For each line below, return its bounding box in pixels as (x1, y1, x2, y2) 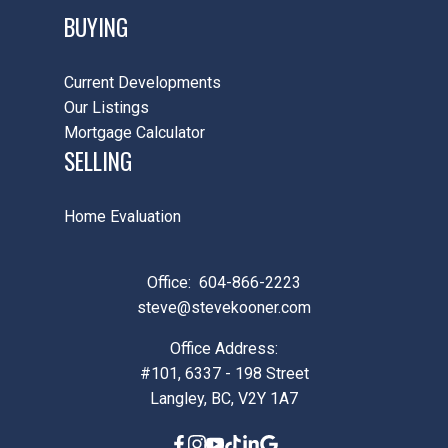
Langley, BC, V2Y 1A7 (150, 389, 298, 409)
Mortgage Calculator (64, 123, 205, 142)
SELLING (64, 144, 132, 178)
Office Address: (170, 339, 278, 359)
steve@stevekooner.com (137, 298, 311, 318)
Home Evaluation (64, 207, 181, 227)
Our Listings (64, 98, 149, 117)
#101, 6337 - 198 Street (139, 364, 309, 384)
